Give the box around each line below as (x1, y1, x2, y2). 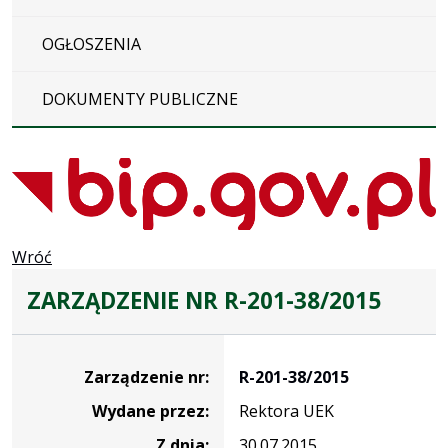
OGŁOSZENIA (42, 32, 141, 55)
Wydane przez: (92, 399, 209, 422)
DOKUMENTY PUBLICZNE (42, 87, 238, 110)
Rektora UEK (239, 399, 334, 422)
